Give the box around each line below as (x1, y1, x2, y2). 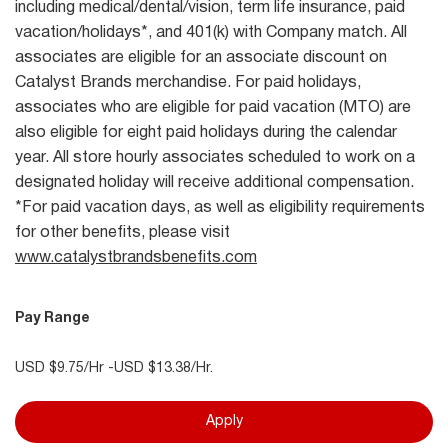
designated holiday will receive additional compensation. (15, 176, 414, 190)
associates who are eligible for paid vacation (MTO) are (15, 101, 411, 115)
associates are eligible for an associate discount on (15, 51, 387, 65)
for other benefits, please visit (15, 226, 230, 240)
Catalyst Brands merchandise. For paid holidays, (15, 76, 361, 90)
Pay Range (15, 312, 90, 325)
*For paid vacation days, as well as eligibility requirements (15, 201, 425, 215)
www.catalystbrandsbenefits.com (15, 251, 257, 265)
